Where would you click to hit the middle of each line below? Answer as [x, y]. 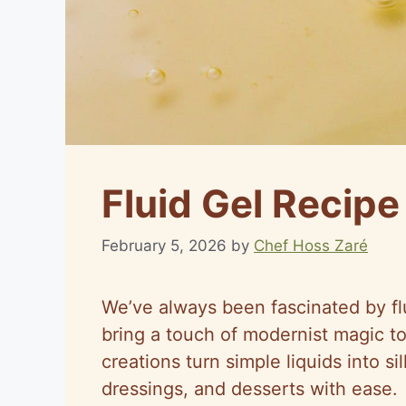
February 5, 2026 [164, 245]
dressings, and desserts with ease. [250, 388]
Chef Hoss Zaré [311, 245]
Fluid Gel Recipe [251, 204]
